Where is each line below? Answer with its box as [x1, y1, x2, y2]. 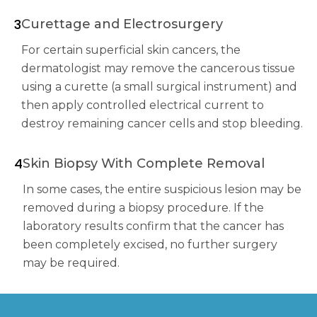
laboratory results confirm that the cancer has [23, 219, 284, 233]
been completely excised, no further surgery [23, 237, 277, 251]
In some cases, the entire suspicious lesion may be [23, 182, 301, 196]
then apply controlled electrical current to [21, 98, 264, 112]
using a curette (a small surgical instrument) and [21, 79, 297, 93]
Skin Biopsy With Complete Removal [23, 155, 265, 171]
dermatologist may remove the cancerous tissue [21, 61, 295, 75]
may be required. [23, 255, 120, 270]
